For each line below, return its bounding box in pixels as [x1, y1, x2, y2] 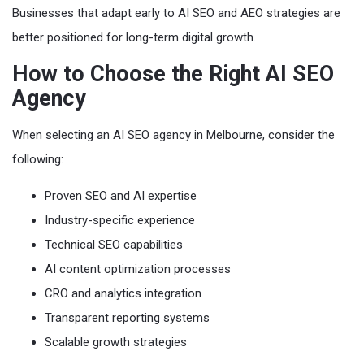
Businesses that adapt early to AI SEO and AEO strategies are [12, 6, 340, 20]
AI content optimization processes [45, 262, 231, 276]
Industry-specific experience [45, 213, 195, 227]
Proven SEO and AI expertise [45, 188, 197, 203]
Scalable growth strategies [45, 335, 187, 349]
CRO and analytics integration [45, 286, 201, 301]
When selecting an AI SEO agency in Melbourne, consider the [12, 128, 335, 142]
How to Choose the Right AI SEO [12, 61, 334, 87]
